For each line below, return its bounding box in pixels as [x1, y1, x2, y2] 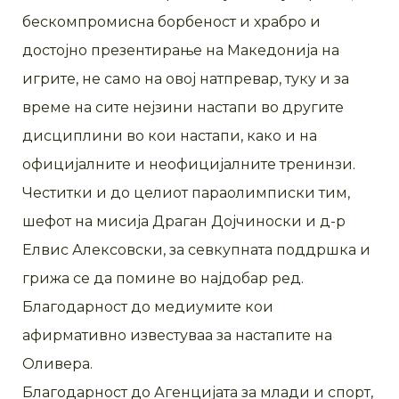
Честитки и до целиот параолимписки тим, [22, 184, 350, 202]
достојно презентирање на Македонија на [22, 42, 339, 60]
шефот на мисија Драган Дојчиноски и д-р [22, 213, 346, 231]
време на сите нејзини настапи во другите [22, 99, 344, 117]
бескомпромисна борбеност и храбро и [22, 13, 321, 31]
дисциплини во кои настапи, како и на [22, 127, 317, 145]
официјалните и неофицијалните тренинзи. [22, 156, 355, 174]
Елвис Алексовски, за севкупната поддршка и [22, 241, 370, 259]
